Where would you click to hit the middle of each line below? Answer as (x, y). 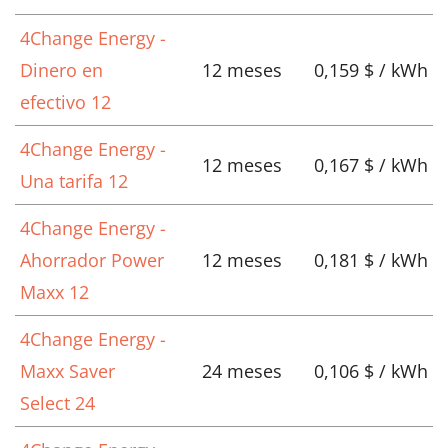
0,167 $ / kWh (371, 165)
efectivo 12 (65, 102)
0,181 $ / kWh (371, 260)
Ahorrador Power (92, 260)
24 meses (241, 371)
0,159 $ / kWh (371, 70)
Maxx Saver (67, 371)
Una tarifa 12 (74, 181)
